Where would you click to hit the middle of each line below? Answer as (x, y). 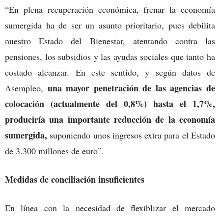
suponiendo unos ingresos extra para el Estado (131, 135)
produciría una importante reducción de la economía (110, 119)
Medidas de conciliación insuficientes (76, 179)
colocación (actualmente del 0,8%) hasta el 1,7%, (110, 103)
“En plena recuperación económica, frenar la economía (110, 9)
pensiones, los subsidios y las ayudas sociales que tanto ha (110, 56)
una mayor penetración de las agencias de (131, 88)
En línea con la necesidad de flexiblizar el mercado (110, 207)
